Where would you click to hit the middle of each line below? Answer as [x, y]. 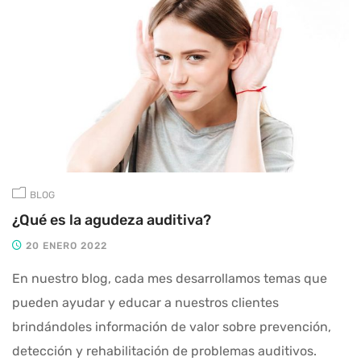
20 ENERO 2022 [65, 246]
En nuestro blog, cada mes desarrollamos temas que [170, 279]
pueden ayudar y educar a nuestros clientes [145, 303]
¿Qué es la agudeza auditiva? [112, 220]
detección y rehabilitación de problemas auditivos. [164, 351]
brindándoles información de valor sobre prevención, [172, 327]
